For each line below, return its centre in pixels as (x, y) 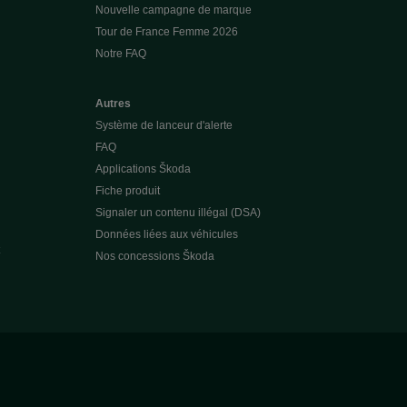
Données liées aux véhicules (166, 234)
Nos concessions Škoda (154, 256)
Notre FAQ (120, 54)
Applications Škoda (143, 169)
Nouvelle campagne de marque (173, 10)
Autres (113, 104)
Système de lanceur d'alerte (164, 125)
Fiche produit (127, 191)
